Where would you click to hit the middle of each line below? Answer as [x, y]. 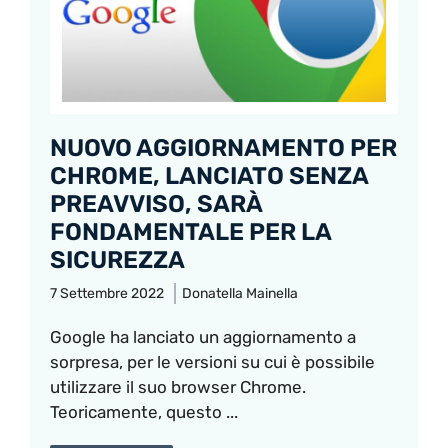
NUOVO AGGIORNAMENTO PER [223, 148]
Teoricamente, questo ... [144, 412]
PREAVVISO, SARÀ [156, 204]
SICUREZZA [117, 260]
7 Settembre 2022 [107, 294]
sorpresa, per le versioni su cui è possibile [212, 362]
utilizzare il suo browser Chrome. [178, 387]
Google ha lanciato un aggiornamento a [203, 337]
